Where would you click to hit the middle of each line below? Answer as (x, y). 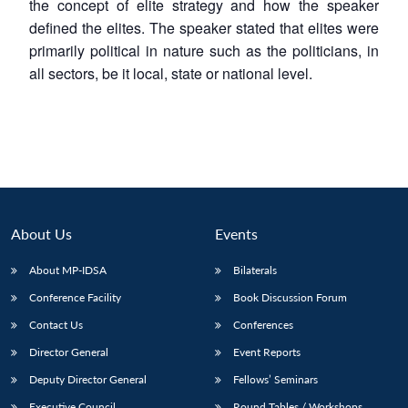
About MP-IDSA (68, 270)
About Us (41, 233)
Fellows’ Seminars (275, 379)
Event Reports (267, 352)
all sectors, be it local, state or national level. (171, 73)
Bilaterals (255, 270)
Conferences (263, 324)
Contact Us (56, 324)
